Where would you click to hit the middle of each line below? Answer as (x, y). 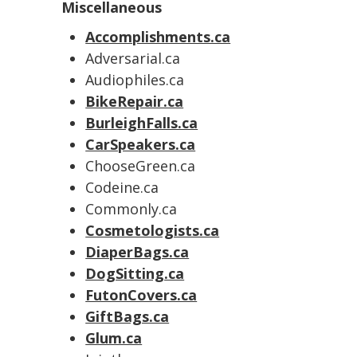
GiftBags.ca (127, 316)
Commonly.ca (131, 209)
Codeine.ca (122, 187)
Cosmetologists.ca (153, 230)
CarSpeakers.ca (141, 144)
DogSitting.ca (135, 273)
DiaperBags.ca (137, 252)
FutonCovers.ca (141, 295)
